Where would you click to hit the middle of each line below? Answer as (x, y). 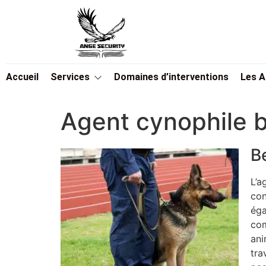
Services (70, 77)
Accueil (22, 77)
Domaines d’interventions (171, 77)
